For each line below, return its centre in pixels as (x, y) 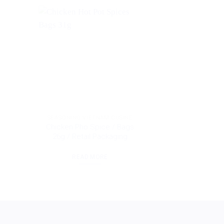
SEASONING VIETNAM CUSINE (90, 118)
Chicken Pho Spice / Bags (90, 127)
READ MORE (90, 157)
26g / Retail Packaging (90, 137)
